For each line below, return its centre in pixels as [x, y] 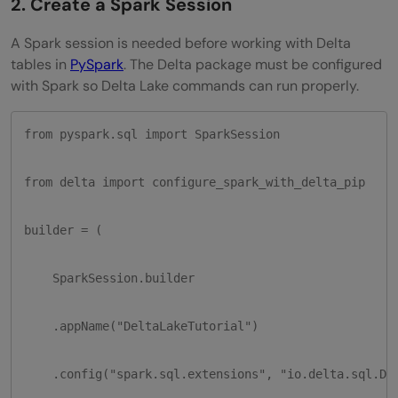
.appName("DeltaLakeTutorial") [141, 326]
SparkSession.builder [109, 278]
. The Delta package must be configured [253, 65]
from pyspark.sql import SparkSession [152, 134]
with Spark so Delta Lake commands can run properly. [185, 86]
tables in [40, 65]
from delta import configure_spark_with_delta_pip [195, 182]
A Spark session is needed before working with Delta [181, 44]
